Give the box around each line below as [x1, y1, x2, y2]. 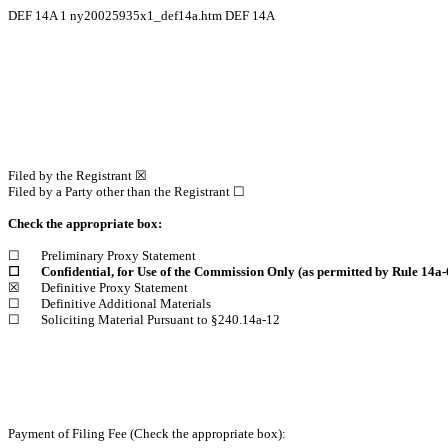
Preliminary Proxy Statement [41, 248, 196, 263]
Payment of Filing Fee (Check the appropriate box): [8, 426, 286, 441]
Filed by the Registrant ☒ [8, 168, 147, 183]
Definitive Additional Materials [41, 296, 211, 311]
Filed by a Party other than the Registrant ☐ [8, 184, 245, 199]
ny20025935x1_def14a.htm [70, 8, 225, 23]
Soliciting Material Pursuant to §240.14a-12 [41, 312, 280, 327]
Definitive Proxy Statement [41, 280, 188, 295]
